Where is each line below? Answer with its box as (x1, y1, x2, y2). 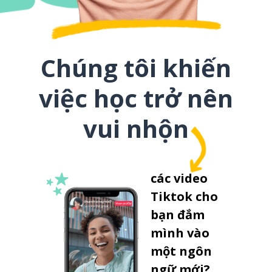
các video (150, 170, 208, 186)
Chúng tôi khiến (41, 51, 231, 84)
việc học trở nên (39, 81, 233, 115)
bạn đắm (150, 206, 205, 223)
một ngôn (150, 243, 212, 259)
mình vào (150, 225, 209, 241)
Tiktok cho (150, 188, 218, 205)
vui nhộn (83, 112, 189, 145)
